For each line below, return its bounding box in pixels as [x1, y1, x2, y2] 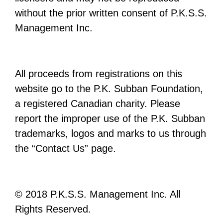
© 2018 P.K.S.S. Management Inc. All [15, 189, 180, 200]
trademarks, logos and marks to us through [15, 128, 206, 139]
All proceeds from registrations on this [15, 68, 182, 80]
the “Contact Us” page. [15, 143, 116, 154]
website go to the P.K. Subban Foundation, [15, 83, 203, 95]
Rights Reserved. [15, 204, 91, 215]
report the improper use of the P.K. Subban [15, 113, 205, 124]
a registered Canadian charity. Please [15, 98, 180, 110]
